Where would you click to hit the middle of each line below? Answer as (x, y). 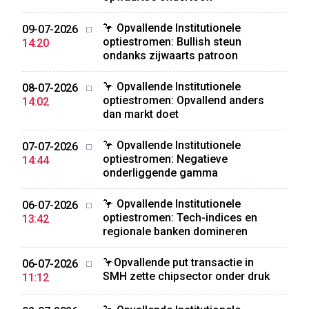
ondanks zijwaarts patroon (170, 56)
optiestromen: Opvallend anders (183, 100)
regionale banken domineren (175, 231)
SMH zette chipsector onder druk (186, 276)
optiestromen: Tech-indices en (180, 218)
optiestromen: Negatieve (165, 159)
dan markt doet (140, 114)
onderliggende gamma (160, 173)
